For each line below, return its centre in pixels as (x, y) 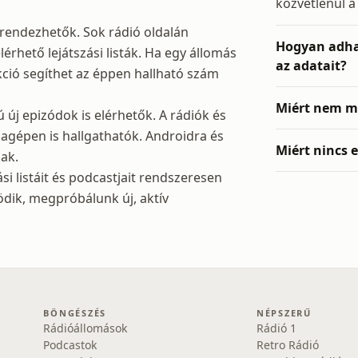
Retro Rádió (287, 345)
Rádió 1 (276, 328)
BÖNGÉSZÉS (75, 313)
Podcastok (70, 345)
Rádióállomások (86, 328)
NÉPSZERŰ (284, 313)
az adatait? (311, 66)
